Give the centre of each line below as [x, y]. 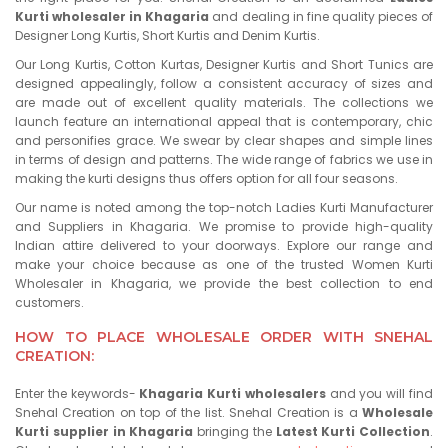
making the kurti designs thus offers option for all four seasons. [206, 178]
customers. [49, 302]
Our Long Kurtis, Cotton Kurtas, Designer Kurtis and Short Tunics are [224, 64]
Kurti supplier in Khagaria [104, 431]
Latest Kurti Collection [352, 431]
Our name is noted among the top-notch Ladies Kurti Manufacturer [224, 207]
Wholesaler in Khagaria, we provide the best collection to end [224, 283]
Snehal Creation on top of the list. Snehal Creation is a [188, 412]
